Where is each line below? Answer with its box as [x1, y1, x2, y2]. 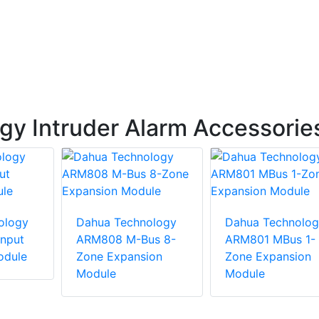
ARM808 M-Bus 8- [76, 232, 176, 247]
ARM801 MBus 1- [224, 232, 315, 247]
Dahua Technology [76, 215, 177, 230]
